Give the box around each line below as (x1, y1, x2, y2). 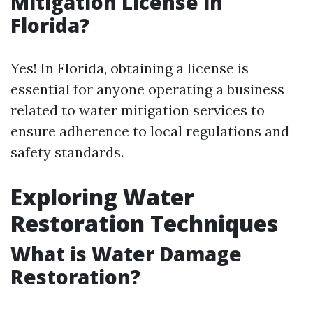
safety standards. (10, 143, 124, 161)
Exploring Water (10, 182, 194, 212)
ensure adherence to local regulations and (10, 122, 289, 140)
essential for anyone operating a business (10, 80, 284, 98)
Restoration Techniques (10, 208, 278, 238)
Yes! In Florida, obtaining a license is (10, 59, 249, 77)
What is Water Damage (10, 240, 242, 267)
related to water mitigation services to (10, 101, 265, 119)
